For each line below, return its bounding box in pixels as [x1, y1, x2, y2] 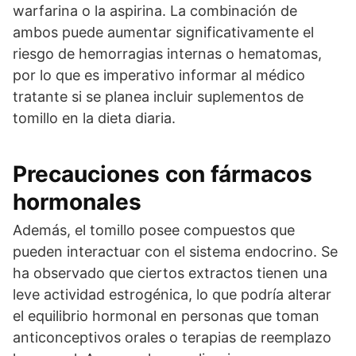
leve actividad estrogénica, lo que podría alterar [13, 286, 331, 303]
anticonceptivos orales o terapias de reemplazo [13, 329, 331, 346]
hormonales [13, 188, 141, 215]
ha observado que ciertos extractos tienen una [13, 265, 327, 281]
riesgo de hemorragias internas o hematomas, [13, 45, 322, 62]
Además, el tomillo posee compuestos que [13, 222, 295, 238]
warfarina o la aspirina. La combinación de [13, 2, 297, 19]
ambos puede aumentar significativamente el [13, 24, 314, 41]
